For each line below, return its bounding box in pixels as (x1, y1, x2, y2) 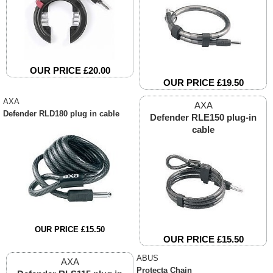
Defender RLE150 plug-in (150, 112, 257, 123)
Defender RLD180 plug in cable (3, 109, 119, 119)
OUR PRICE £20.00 (29, 65, 110, 76)
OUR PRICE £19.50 (163, 77, 244, 88)
